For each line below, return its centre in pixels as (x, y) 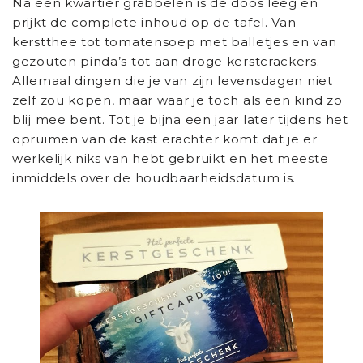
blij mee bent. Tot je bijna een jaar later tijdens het (180, 119)
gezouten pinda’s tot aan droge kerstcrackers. (166, 61)
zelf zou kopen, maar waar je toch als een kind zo (177, 100)
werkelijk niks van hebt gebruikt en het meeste (171, 158)
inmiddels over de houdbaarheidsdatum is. (154, 177)
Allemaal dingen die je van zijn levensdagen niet (173, 80)
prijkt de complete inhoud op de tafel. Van (154, 22)
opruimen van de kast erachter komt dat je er (165, 139)
